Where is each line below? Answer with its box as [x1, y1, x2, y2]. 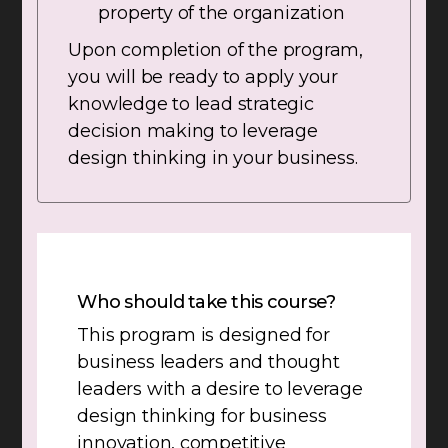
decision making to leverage [68, 120, 318, 143]
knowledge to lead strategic [68, 93, 314, 116]
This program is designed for [77, 324, 330, 347]
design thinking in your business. [68, 147, 358, 170]
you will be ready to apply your [68, 66, 338, 89]
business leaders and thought [77, 351, 340, 374]
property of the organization [98, 2, 345, 25]
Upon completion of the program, [68, 39, 363, 62]
